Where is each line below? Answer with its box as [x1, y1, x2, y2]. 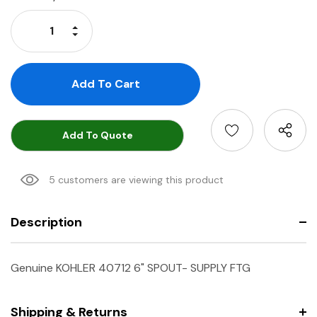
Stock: [11, 5, 44, 19]
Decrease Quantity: [71, 30, 171, 43]
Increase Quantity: [71, 20, 166, 33]
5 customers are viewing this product [49, 173, 224, 186]
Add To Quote [62, 129, 133, 142]
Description [11, 213, 82, 231]
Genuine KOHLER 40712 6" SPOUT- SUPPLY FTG [11, 260, 250, 275]
